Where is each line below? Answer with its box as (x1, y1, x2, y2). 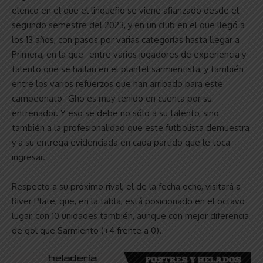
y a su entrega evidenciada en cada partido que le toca (12, 136, 230, 148)
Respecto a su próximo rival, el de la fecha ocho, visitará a (12, 180, 241, 192)
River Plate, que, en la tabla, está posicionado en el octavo (12, 195, 245, 207)
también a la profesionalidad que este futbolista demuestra (12, 122, 249, 133)
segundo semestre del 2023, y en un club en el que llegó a (12, 19, 245, 31)
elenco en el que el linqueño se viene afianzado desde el (12, 4, 239, 16)
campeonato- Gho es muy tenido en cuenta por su (12, 92, 212, 104)
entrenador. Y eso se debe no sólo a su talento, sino (12, 107, 219, 119)
